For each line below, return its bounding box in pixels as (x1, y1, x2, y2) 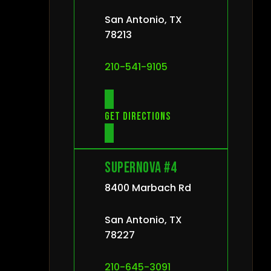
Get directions (105, 110, 171, 123)
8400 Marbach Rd (105, 181, 191, 195)
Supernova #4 (105, 158, 177, 178)
